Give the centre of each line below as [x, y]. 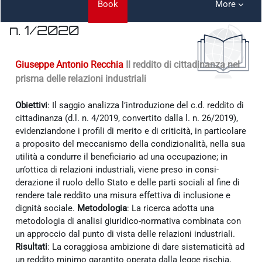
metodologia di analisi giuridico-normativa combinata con [128, 221]
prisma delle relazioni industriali [81, 78]
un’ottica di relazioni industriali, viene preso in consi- [117, 169]
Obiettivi [31, 105]
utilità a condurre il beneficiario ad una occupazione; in [121, 156]
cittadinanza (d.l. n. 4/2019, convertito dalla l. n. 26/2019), [127, 118]
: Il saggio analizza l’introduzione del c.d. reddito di [146, 105]
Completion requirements [59, 48]
